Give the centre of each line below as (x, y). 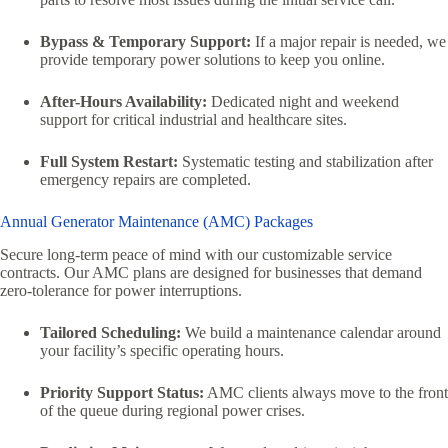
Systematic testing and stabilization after (305, 161)
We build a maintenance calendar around (311, 332)
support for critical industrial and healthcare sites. (193, 119)
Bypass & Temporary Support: (145, 41)
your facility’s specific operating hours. (162, 350)
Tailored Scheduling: (110, 332)
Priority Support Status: (122, 392)
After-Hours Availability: (123, 101)
